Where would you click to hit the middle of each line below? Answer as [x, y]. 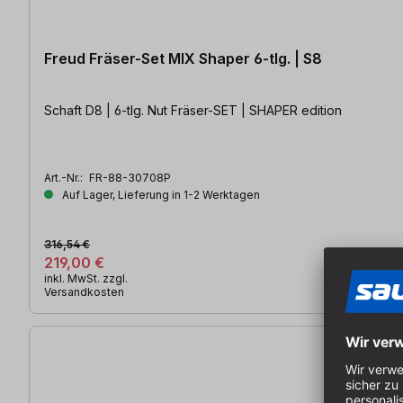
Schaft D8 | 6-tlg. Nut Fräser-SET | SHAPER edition [193, 110]
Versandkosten [84, 291]
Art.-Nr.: [65, 177]
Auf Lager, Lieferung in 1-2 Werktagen [160, 194]
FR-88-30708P [130, 177]
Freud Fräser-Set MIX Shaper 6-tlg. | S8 [183, 58]
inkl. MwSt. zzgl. [86, 278]
